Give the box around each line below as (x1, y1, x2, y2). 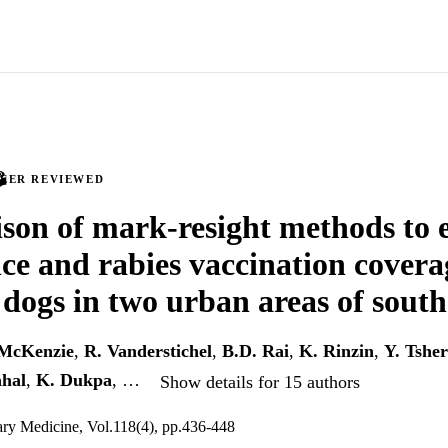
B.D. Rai (222, 341, 289, 362)
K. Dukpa (36, 370, 112, 391)
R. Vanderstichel (84, 341, 212, 362)
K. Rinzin (299, 341, 374, 362)
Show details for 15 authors (160, 371, 360, 392)
